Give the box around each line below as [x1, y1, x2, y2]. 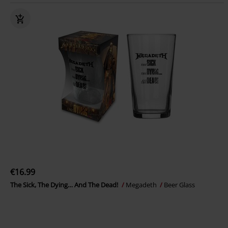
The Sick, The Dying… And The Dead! [10, 180, 120, 189]
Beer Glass [164, 180, 195, 189]
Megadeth [126, 180, 158, 189]
